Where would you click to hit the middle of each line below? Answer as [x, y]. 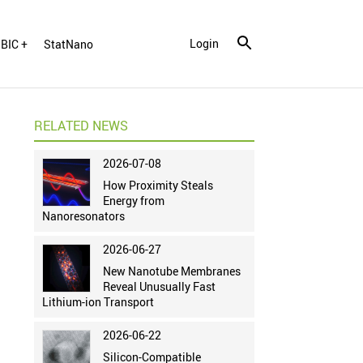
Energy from [133, 201]
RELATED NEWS [81, 126]
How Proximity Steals [158, 186]
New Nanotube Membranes [171, 271]
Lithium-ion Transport [98, 302]
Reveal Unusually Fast [159, 287]
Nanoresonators [83, 216]
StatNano [68, 44]
